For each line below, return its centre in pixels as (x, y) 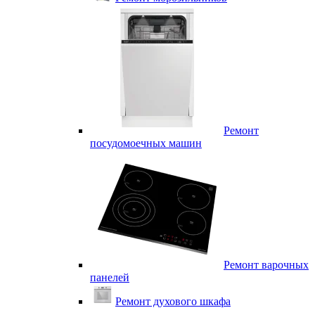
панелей (110, 277)
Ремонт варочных (266, 265)
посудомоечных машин (146, 143)
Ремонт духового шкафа (173, 301)
